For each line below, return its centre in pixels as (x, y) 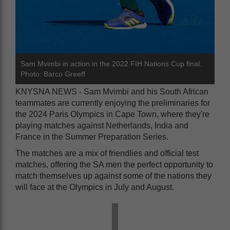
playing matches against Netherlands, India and (102, 125)
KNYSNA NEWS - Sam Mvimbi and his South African (112, 91)
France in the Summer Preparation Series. (92, 137)
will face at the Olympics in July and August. (96, 187)
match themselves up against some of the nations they (113, 176)
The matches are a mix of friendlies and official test (107, 153)
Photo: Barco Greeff (53, 74)
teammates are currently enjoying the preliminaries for (113, 103)
